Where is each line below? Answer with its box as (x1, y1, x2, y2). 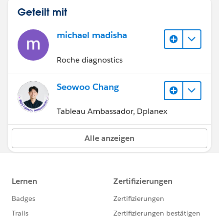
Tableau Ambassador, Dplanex (57, 106, 167, 117)
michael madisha (57, 29, 127, 41)
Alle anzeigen (85, 133, 134, 144)
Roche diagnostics (57, 54, 123, 65)
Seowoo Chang (57, 81, 119, 92)
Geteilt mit (18, 5, 67, 19)
